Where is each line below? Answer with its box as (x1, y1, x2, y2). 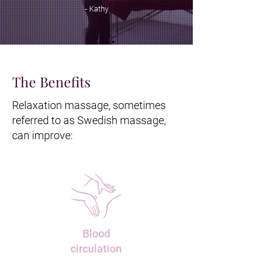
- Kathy (84, 4, 108, 13)
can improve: (12, 129, 73, 142)
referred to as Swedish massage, (12, 114, 166, 127)
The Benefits (12, 72, 90, 91)
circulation (71, 242, 122, 255)
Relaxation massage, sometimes (12, 99, 166, 111)
